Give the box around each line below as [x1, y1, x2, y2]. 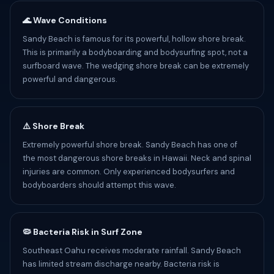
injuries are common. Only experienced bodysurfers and [23, 166, 235, 177]
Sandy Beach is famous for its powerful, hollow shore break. [23, 34, 246, 44]
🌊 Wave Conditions [23, 15, 107, 26]
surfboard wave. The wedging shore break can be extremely [23, 61, 249, 71]
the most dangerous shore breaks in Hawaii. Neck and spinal [23, 153, 251, 163]
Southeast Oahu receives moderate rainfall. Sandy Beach [23, 245, 241, 256]
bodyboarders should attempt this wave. [23, 180, 176, 190]
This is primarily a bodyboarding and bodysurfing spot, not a [23, 47, 248, 57]
